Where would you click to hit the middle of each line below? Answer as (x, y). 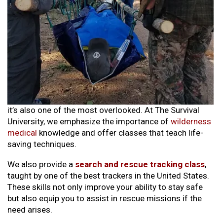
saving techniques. (42, 144)
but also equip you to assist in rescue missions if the (105, 199)
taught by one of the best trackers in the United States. (108, 176)
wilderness (191, 122)
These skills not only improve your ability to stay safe (105, 187)
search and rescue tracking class (140, 165)
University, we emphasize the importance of (89, 122)
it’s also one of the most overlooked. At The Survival (103, 110)
